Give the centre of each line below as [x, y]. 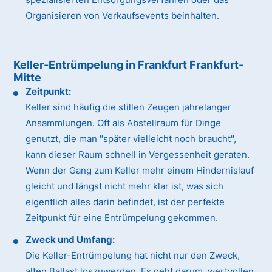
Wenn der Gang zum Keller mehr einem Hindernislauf [140, 171]
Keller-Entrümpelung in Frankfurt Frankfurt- [129, 65]
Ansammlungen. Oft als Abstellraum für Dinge [124, 123]
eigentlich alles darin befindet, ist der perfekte [125, 202]
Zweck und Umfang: [70, 240]
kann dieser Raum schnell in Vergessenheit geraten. [138, 155]
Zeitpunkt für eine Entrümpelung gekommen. [122, 218]
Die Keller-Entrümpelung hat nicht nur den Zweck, [133, 256]
